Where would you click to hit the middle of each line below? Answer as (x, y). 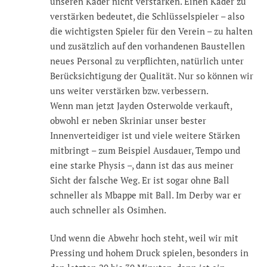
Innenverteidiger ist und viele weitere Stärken (145, 135)
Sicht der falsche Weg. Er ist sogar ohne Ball (140, 180)
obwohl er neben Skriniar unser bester (128, 120)
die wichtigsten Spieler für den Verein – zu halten (151, 31)
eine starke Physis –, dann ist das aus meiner (142, 165)
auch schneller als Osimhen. (108, 209)
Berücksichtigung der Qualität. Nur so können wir (152, 75)
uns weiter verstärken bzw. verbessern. (129, 90)
